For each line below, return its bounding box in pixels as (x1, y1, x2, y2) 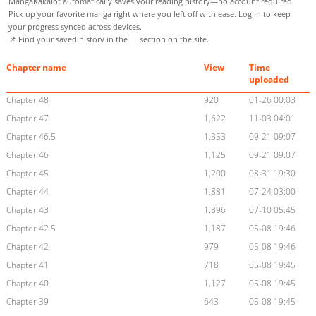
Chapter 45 (6, 167, 49, 180)
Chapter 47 (6, 112, 49, 125)
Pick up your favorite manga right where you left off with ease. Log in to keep (8, 8, 291, 20)
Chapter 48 (6, 94, 49, 107)
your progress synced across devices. (8, 21, 142, 32)
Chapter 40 (6, 277, 49, 290)
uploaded (249, 73, 290, 86)
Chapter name (6, 61, 66, 74)
